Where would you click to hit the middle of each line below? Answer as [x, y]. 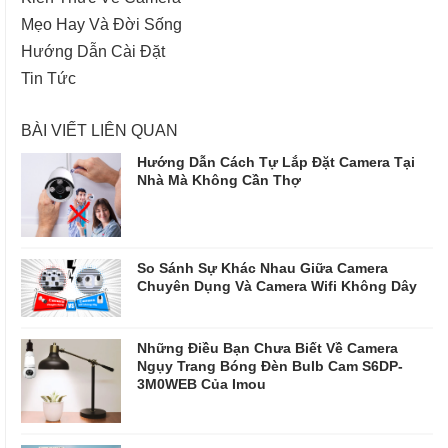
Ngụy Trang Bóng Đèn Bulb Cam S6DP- [270, 365]
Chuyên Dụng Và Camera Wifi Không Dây [277, 285]
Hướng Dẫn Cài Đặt [93, 50]
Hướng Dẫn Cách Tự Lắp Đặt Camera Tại [276, 161]
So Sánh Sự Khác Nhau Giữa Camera [262, 267]
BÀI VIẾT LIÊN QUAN [99, 129]
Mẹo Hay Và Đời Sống [101, 23]
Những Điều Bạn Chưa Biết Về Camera [267, 347]
